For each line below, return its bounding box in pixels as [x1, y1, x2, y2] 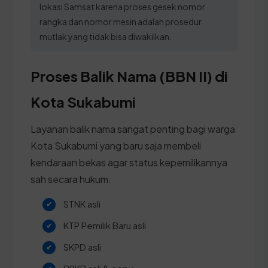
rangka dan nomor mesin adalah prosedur [39, 16, 202, 27]
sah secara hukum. [31, 172, 111, 185]
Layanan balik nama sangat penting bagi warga [31, 122, 235, 135]
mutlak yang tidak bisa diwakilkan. [39, 31, 172, 42]
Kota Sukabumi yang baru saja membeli [31, 139, 201, 152]
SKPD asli [63, 240, 101, 252]
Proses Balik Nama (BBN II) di [31, 66, 228, 85]
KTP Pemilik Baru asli [63, 219, 146, 231]
